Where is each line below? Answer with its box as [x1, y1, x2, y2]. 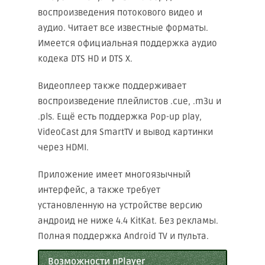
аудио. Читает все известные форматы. [38, 22, 208, 33]
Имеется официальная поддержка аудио [38, 38, 217, 49]
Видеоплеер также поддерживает [38, 80, 186, 91]
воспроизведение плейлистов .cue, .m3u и [38, 96, 221, 106]
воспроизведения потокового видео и [38, 7, 202, 18]
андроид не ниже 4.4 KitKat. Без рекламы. [38, 215, 218, 226]
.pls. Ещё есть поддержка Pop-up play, [38, 111, 202, 122]
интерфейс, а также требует [38, 185, 160, 195]
